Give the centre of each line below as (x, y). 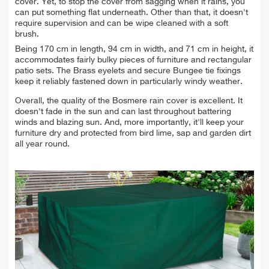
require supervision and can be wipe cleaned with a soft (122, 24)
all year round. (42, 144)
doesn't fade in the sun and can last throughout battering (123, 112)
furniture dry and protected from (77, 134)
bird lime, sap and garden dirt (195, 134)
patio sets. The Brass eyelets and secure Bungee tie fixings (128, 71)
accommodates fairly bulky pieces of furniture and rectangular (133, 60)
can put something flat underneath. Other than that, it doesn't (131, 13)
